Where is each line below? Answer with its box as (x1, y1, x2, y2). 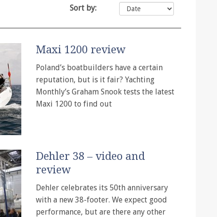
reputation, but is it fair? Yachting (36, 75, 155, 84)
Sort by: (70, 3, 96, 13)
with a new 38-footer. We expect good (36, 195, 167, 204)
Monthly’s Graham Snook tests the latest (36, 87, 174, 96)
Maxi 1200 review (36, 43, 125, 56)
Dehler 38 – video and (36, 150, 145, 162)
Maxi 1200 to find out (36, 99, 112, 108)
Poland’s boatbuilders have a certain (36, 62, 163, 72)
